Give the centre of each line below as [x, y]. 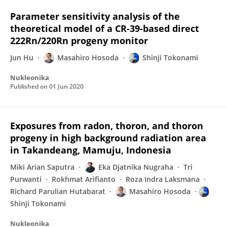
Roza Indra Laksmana [163, 179]
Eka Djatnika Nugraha [136, 167]
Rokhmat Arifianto [84, 179]
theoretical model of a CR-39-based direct [105, 28]
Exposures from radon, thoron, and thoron [107, 126]
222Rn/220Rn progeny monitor [79, 41]
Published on [30, 86]
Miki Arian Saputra [42, 167]
